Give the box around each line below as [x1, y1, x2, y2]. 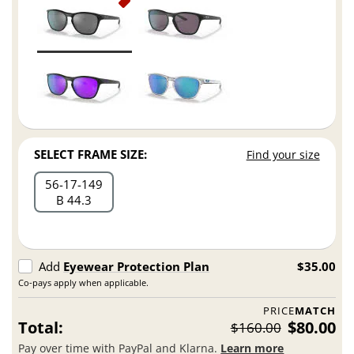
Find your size [246, 146, 320, 162]
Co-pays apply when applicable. [18, 276, 149, 288]
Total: [18, 316, 64, 338]
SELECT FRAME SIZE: [34, 145, 148, 162]
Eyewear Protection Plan [63, 258, 210, 274]
